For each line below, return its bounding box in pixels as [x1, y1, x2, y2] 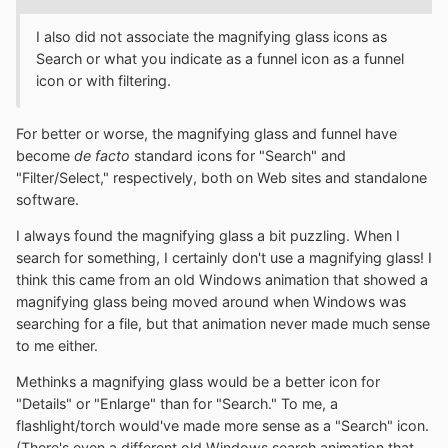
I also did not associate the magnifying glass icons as [36, 28, 387, 46]
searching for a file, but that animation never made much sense [16, 315, 430, 333]
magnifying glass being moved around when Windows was [16, 293, 406, 311]
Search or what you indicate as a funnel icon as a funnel [36, 50, 404, 68]
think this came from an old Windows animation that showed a [16, 271, 428, 289]
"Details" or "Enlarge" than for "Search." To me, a [16, 395, 338, 413]
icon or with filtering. [36, 72, 171, 90]
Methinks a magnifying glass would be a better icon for [16, 373, 380, 391]
